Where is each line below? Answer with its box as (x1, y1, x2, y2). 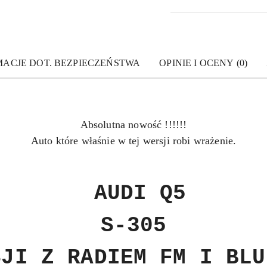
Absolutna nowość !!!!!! (80, 119, 187, 131)
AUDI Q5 (80, 181, 187, 206)
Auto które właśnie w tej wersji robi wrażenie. (30, 135, 237, 147)
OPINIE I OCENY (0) (159, 58, 248, 69)
